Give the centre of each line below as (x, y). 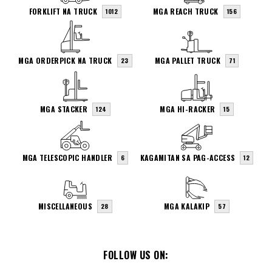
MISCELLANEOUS (65, 206)
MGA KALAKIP (187, 206)
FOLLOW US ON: (136, 255)
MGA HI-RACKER (188, 109)
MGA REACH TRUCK (185, 12)
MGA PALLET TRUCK (187, 60)
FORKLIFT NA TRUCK (63, 12)
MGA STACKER (64, 109)
